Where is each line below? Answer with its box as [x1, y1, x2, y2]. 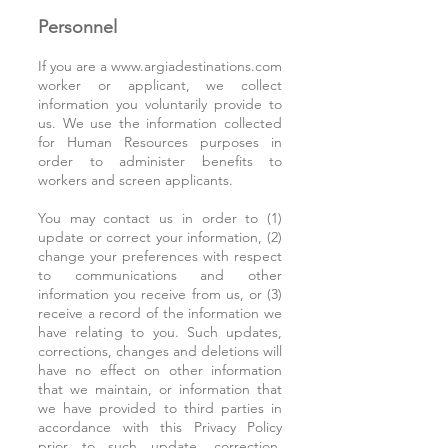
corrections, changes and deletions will [38, 342, 282, 360]
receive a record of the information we [38, 304, 282, 322]
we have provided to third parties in [38, 399, 282, 417]
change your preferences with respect [38, 247, 282, 265]
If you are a [38, 57, 111, 75]
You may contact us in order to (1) [38, 209, 282, 227]
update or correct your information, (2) [38, 228, 282, 246]
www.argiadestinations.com [111, 57, 282, 75]
